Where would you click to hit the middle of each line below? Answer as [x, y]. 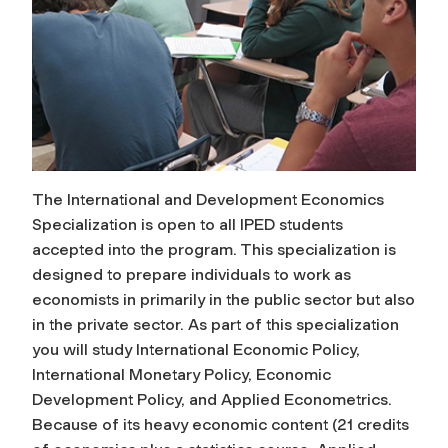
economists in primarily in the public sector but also [223, 299]
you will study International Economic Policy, [196, 349]
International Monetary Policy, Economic [181, 374]
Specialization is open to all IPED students [187, 224]
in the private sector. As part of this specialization [215, 324]
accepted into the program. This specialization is [214, 249]
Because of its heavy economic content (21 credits [220, 424]
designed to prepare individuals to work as [191, 274]
